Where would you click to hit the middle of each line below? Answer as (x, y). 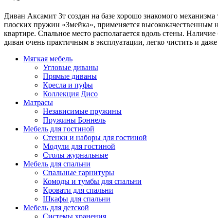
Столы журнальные (75, 155)
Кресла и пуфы (68, 85)
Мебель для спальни (57, 163)
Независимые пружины (82, 111)
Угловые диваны (71, 67)
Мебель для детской (56, 207)
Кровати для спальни (78, 190)
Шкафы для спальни (77, 199)
